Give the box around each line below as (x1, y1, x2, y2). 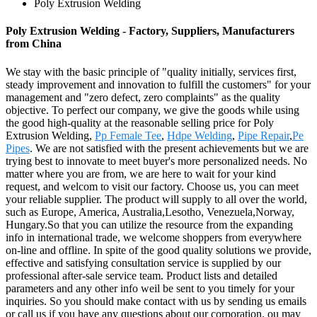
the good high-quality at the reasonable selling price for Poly (6, 116, 274, 129)
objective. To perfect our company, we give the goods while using (6, 103, 299, 116)
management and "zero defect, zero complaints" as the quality (6, 91, 280, 103)
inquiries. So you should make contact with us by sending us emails (6, 294, 306, 307)
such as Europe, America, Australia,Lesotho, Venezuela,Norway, (6, 205, 294, 218)
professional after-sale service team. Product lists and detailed (6, 269, 277, 282)
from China (6, 38, 62, 50)
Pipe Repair (238, 129, 289, 142)
